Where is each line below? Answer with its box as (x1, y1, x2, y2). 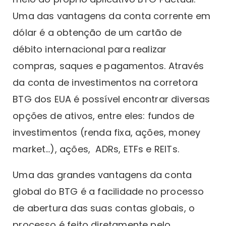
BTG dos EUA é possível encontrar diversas (13, 92, 210, 105)
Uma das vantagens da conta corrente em (13, 9, 211, 22)
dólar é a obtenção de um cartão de (13, 26, 182, 39)
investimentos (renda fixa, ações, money (13, 126, 201, 139)
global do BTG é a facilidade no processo (13, 185, 204, 198)
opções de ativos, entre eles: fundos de (13, 109, 195, 122)
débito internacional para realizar (13, 42, 167, 55)
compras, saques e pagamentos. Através (13, 59, 204, 72)
